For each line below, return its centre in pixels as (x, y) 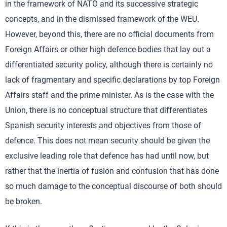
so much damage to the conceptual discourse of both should (113, 186)
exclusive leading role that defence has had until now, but (107, 156)
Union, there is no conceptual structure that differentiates (106, 110)
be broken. (24, 201)
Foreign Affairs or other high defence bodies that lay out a (108, 49)
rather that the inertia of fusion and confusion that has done (112, 171)
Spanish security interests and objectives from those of (103, 125)
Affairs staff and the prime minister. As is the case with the (109, 95)
